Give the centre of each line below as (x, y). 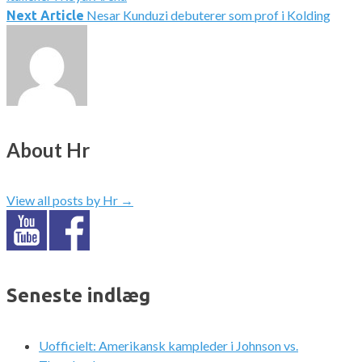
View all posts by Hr (63, 200)
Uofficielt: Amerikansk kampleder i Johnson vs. (168, 346)
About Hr (48, 150)
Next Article (45, 15)
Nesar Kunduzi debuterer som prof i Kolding (208, 15)
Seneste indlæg (78, 296)
